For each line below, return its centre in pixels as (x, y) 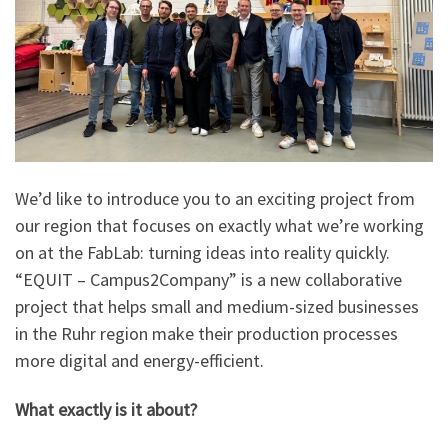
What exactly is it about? (106, 410)
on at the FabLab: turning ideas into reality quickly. (202, 252)
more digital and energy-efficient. (139, 360)
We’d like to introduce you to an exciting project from (215, 198)
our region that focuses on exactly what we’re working (219, 225)
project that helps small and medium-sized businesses (217, 306)
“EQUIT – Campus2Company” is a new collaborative (208, 279)
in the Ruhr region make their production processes (206, 333)
